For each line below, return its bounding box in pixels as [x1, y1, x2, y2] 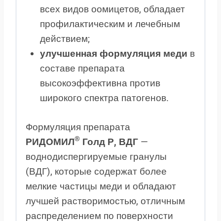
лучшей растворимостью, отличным [26, 195, 185, 207]
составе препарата [39, 63, 125, 74]
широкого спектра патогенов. [39, 92, 169, 104]
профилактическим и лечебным [39, 18, 180, 30]
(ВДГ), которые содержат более [26, 165, 167, 177]
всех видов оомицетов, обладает [39, 3, 185, 15]
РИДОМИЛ [26, 136, 74, 147]
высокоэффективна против [39, 77, 160, 89]
